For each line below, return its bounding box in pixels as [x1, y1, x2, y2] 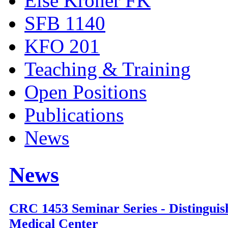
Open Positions [24, 81, 147, 103]
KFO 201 [24, 35, 100, 58]
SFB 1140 [24, 12, 105, 35]
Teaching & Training [24, 58, 191, 80]
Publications [24, 104, 124, 126]
